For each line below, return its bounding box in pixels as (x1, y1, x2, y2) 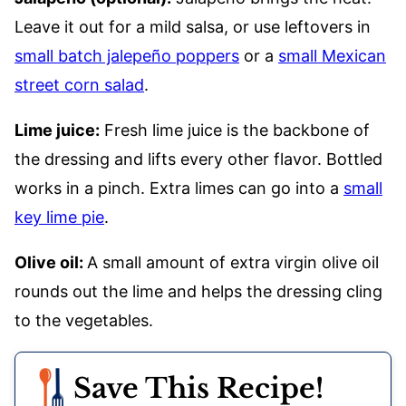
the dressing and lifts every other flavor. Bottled (14, 150, 382, 169)
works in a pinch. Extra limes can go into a (14, 179, 343, 198)
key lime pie (14, 208, 104, 227)
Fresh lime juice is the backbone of (100, 121, 370, 140)
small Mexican (278, 46, 386, 66)
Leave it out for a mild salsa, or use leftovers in (14, 17, 371, 37)
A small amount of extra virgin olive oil (87, 253, 379, 273)
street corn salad (14, 75, 144, 95)
